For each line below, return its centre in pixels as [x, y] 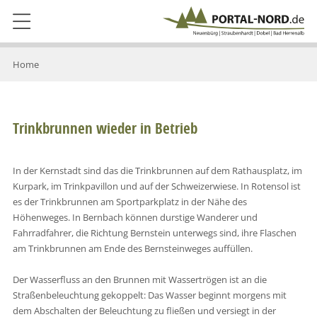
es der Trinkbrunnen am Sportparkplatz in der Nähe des [129, 201]
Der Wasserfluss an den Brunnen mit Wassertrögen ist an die [139, 279]
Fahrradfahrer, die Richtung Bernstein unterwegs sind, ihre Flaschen [154, 232]
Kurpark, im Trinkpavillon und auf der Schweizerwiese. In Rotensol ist [156, 186]
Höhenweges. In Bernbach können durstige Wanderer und [135, 217]
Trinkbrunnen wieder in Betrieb [105, 128]
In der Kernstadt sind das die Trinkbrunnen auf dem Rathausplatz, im [157, 170]
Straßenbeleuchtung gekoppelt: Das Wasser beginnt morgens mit [149, 295]
